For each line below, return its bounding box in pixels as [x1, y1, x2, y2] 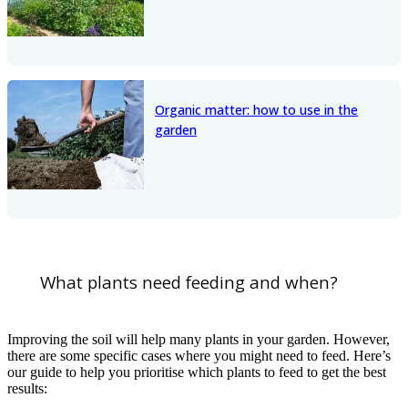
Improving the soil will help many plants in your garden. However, [7, 331, 390, 347]
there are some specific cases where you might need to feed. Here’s [7, 347, 391, 363]
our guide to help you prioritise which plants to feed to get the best [7, 363, 386, 380]
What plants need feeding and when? [40, 270, 338, 294]
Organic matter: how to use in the [155, 101, 358, 119]
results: [7, 380, 47, 396]
